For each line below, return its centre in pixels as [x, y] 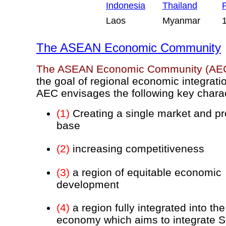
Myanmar [181, 21]
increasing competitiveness [137, 149]
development [88, 184]
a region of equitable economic [146, 172]
